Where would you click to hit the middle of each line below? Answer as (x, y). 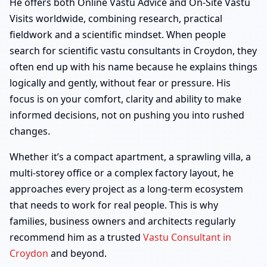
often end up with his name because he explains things (133, 66)
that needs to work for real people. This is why (114, 205)
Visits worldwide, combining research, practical (116, 18)
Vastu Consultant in (187, 237)
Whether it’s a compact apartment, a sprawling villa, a (130, 156)
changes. (30, 131)
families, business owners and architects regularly (122, 221)
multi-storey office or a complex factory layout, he (122, 173)
